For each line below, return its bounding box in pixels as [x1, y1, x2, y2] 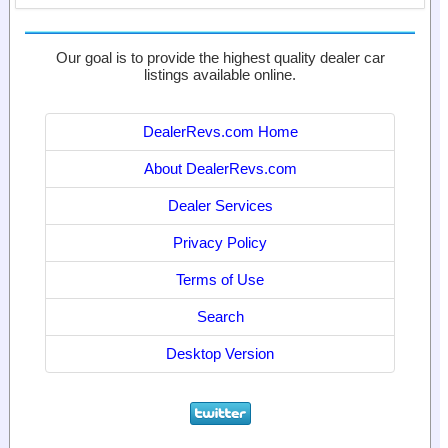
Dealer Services [167, 197, 273, 215]
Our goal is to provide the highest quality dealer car [55, 49, 385, 67]
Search [196, 308, 244, 326]
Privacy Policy [173, 234, 267, 252]
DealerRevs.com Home [142, 123, 298, 141]
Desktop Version [166, 345, 274, 363]
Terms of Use [176, 271, 264, 289]
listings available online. [144, 66, 296, 84]
